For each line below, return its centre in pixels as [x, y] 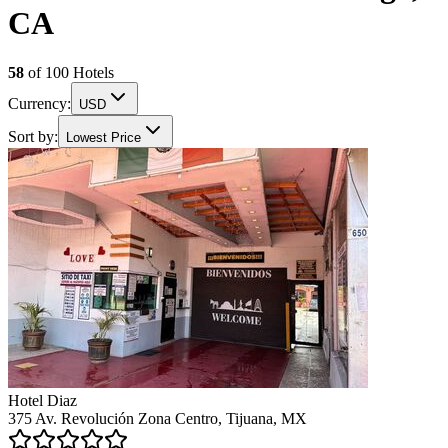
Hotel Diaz [42, 400]
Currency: [39, 103]
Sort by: [33, 136]
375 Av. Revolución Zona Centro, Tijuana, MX [157, 418]
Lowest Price [103, 137]
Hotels [91, 72]
